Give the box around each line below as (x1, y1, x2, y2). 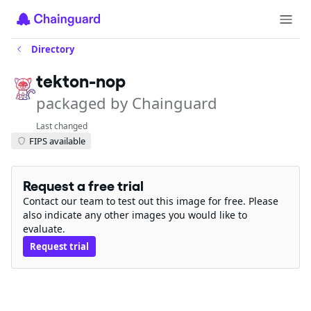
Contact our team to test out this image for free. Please (23, 194, 278, 208)
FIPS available (29, 134, 85, 147)
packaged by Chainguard (36, 92, 217, 113)
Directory (31, 43, 74, 56)
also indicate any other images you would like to (23, 208, 247, 221)
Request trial (30, 240, 89, 253)
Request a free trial (23, 178, 144, 194)
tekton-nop (36, 71, 126, 92)
